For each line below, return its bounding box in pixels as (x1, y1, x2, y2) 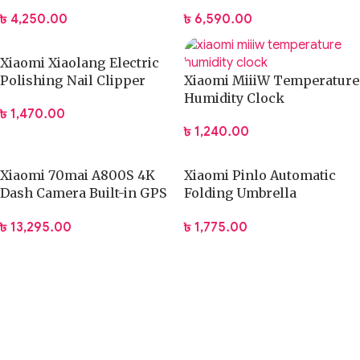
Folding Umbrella (184, 185, 297, 202)
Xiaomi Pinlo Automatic (184, 167, 336, 184)
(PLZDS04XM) (184, 202, 274, 219)
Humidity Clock (184, 90, 284, 107)
